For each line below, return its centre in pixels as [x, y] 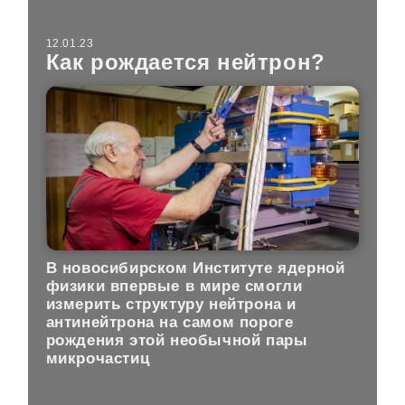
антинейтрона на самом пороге [170, 322]
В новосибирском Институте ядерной [195, 268]
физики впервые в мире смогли [174, 286]
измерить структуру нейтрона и [171, 304]
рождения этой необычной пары [177, 340]
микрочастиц [98, 358]
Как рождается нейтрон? [185, 61]
